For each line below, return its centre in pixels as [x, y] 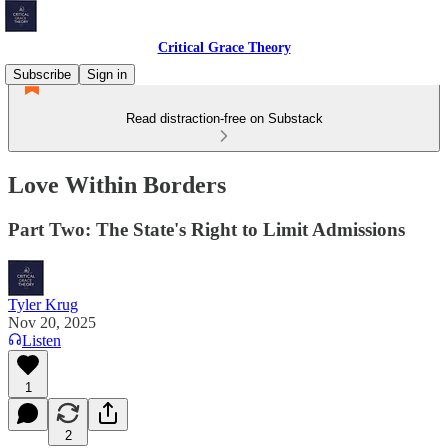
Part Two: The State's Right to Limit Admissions [206, 229]
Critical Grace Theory [224, 47]
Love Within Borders [117, 184]
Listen [41, 340]
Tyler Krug [43, 304]
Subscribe [42, 74]
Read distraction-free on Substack [224, 118]
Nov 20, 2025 [52, 322]
